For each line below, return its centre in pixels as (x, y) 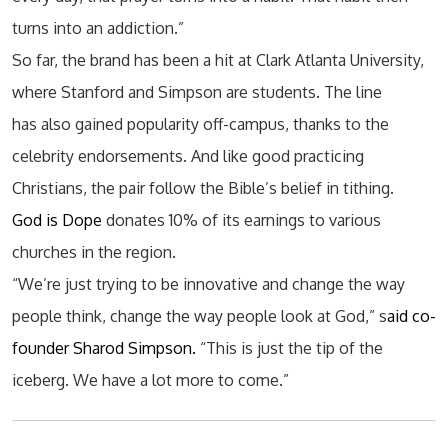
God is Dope (59, 220)
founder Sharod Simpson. (104, 348)
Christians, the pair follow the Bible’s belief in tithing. (203, 188)
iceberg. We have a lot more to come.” (150, 380)
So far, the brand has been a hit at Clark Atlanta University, (218, 60)
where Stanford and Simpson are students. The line (197, 92)
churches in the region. (94, 252)
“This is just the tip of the (289, 348)
